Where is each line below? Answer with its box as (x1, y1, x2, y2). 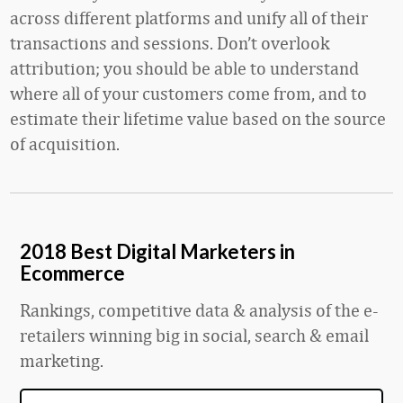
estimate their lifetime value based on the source (10, 108, 386, 129)
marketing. (20, 350, 103, 371)
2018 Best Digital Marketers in (20, 239, 295, 264)
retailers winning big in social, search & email (20, 325, 369, 345)
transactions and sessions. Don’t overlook (10, 32, 329, 53)
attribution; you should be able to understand (10, 58, 359, 78)
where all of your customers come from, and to (10, 83, 367, 103)
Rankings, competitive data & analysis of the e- (20, 300, 379, 320)
